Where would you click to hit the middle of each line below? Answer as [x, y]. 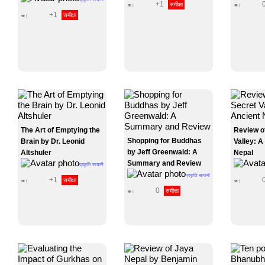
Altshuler [36, 153]
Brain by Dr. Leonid [53, 141]
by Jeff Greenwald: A [162, 152]
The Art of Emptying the [60, 130]
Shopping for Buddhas [164, 141]
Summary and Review [164, 163]
